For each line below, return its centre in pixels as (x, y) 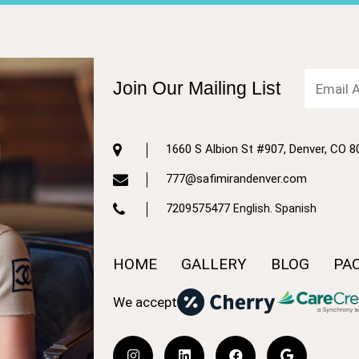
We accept (145, 302)
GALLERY (216, 264)
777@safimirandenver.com (236, 179)
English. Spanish (275, 208)
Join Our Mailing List (197, 88)
